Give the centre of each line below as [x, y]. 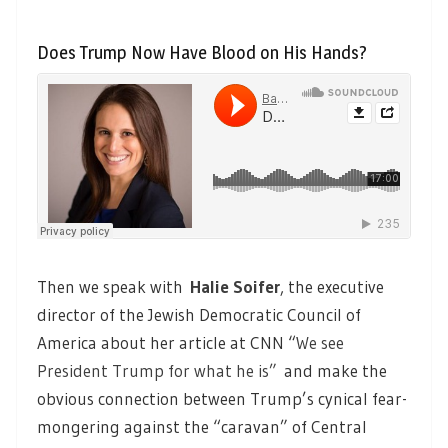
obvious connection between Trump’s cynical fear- [222, 398]
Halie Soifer [235, 286]
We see [320, 342]
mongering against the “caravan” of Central [202, 426]
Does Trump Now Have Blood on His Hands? [202, 53]
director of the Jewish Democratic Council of [199, 314]
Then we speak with [113, 286]
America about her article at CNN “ [166, 342]
